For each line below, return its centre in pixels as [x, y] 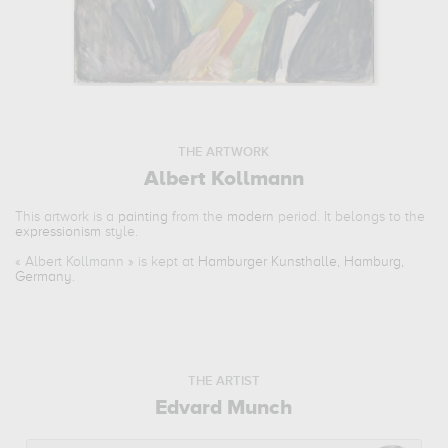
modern [251, 216]
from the [198, 216]
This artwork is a [67, 216]
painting [143, 216]
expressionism [58, 231]
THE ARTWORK [224, 152]
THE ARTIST [223, 381]
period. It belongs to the [350, 216]
